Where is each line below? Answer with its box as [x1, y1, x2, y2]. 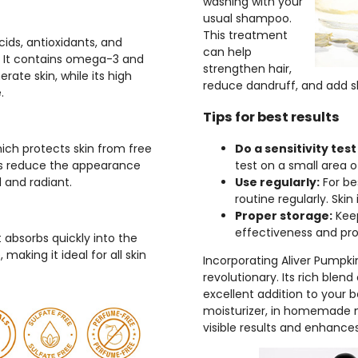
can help [203, 44, 252, 60]
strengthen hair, [203, 61, 292, 77]
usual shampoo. [203, 10, 292, 26]
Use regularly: [235, 173, 320, 190]
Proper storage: [235, 207, 332, 224]
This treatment [203, 27, 288, 43]
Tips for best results [203, 108, 340, 127]
